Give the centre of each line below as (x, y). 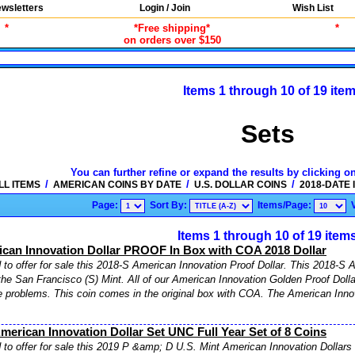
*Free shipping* (172, 28)
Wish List (313, 8)
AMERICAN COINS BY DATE (117, 184)
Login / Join (165, 8)
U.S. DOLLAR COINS (240, 184)
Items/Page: (285, 205)
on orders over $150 (172, 40)
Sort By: (169, 205)
